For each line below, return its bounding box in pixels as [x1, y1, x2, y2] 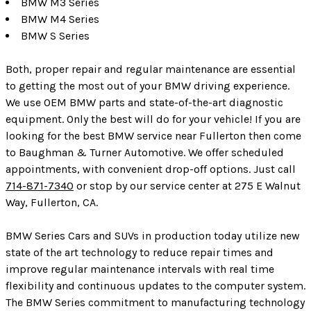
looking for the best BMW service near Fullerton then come [6, 129, 301, 143]
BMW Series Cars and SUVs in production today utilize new [6, 229, 300, 243]
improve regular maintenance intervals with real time [6, 262, 274, 276]
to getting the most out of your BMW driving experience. [6, 79, 289, 93]
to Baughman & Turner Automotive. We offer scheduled [6, 146, 284, 160]
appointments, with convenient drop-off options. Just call [6, 162, 296, 176]
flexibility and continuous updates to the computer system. [6, 279, 305, 293]
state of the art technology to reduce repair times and [6, 246, 274, 260]
